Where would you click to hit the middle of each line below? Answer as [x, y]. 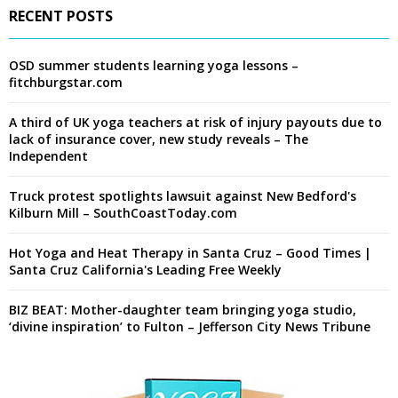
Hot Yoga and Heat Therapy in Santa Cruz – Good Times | [190, 252]
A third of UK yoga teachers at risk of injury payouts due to [195, 122]
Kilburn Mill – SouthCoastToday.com [123, 212]
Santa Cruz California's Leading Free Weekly [145, 269]
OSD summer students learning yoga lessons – [154, 65]
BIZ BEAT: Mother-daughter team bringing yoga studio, [183, 309]
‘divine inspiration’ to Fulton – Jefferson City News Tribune [190, 326]
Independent [48, 155]
